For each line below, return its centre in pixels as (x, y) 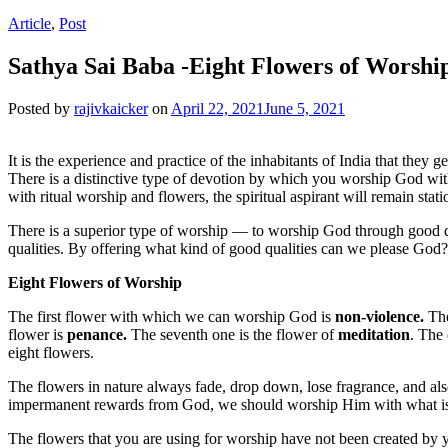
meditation (374, 334)
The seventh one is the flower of (234, 334)
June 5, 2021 (304, 108)
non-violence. (379, 316)
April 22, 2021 (217, 108)
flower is (37, 334)
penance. (99, 334)
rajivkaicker (111, 108)
